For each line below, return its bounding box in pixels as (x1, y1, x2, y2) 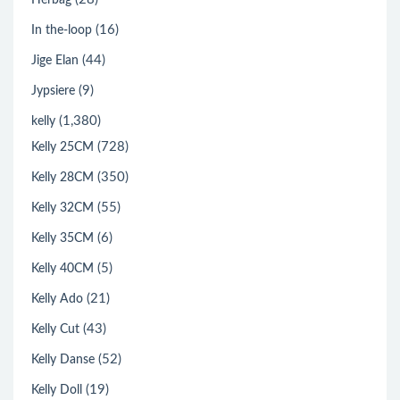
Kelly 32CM (31, 202, 94, 214)
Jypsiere (31, 85, 75, 97)
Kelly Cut (31, 323, 79, 336)
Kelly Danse (31, 354, 95, 366)
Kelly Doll (31, 384, 82, 396)
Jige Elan (31, 54, 79, 67)
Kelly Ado (31, 293, 83, 305)
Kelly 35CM (31, 232, 94, 245)
